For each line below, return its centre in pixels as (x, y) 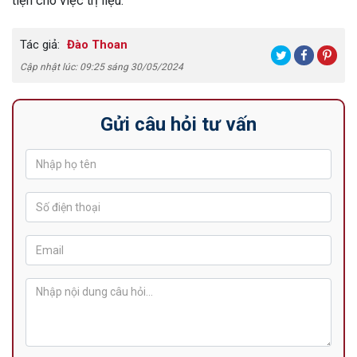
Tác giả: (40, 44)
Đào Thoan (96, 44)
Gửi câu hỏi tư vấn (178, 124)
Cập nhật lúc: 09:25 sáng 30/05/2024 (102, 67)
